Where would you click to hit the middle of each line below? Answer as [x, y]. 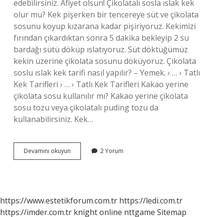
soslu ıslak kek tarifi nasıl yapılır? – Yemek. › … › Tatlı [107, 73]
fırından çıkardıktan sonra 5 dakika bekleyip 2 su [101, 38]
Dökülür [81, 185]
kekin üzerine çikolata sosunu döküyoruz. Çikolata [105, 61]
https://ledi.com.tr [151, 201]
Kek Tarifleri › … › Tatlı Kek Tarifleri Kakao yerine [101, 84]
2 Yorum [112, 151]
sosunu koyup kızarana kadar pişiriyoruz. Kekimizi [105, 26]
